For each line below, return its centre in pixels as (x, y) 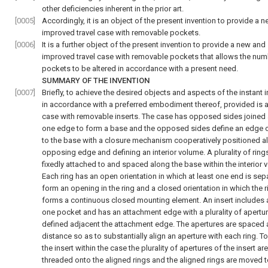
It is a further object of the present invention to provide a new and (154, 45)
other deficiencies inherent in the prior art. (113, 9)
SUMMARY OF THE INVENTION (96, 80)
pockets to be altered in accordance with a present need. (140, 68)
